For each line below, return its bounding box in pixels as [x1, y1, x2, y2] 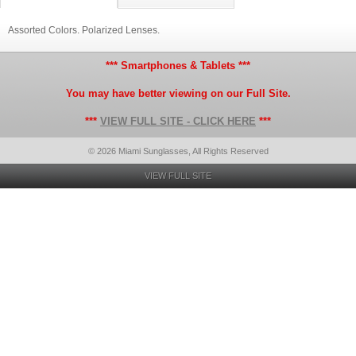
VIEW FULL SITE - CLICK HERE [100, 115, 256, 127]
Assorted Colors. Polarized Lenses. [8, 25, 160, 36]
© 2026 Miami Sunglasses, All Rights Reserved [87, 146, 269, 156]
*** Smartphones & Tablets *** [106, 60, 250, 72]
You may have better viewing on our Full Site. [65, 87, 291, 99]
